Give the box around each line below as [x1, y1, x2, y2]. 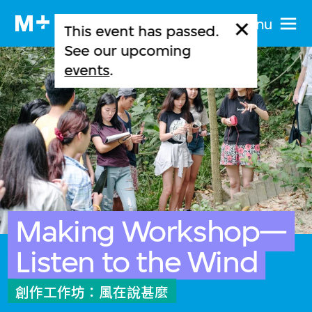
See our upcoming [64, 41, 192, 59]
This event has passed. [64, 22, 219, 40]
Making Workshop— [15, 213, 287, 249]
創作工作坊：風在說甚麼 [15, 284, 169, 301]
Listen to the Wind [15, 244, 258, 280]
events [64, 61, 110, 79]
